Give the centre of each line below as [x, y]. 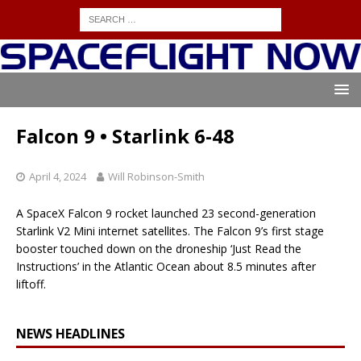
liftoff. [31, 284]
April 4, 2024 [58, 177]
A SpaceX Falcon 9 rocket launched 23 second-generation [166, 214]
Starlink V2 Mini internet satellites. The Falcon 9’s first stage [170, 231]
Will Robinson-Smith [156, 177]
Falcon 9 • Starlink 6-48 [125, 136]
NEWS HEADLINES [71, 334]
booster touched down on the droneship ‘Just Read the [159, 249]
